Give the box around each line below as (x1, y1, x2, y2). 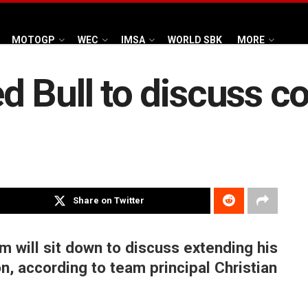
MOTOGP (12, 34, 55, 45)
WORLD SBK (168, 34, 222, 45)
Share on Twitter (73, 195, 145, 206)
